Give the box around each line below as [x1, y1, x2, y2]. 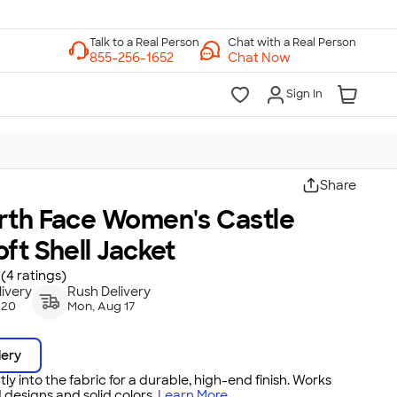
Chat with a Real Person [228, 35, 356, 50]
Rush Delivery [67, 284, 152, 300]
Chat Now [228, 50, 291, 66]
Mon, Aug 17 [67, 299, 136, 314]
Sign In [286, 87, 323, 101]
